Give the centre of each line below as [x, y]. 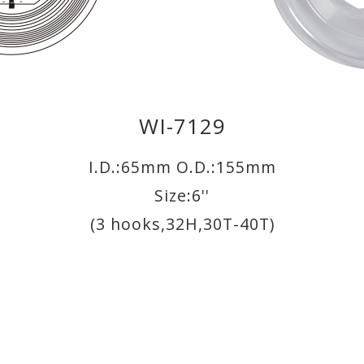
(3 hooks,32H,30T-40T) [182, 224]
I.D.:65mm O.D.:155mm [182, 167]
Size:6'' [182, 196]
